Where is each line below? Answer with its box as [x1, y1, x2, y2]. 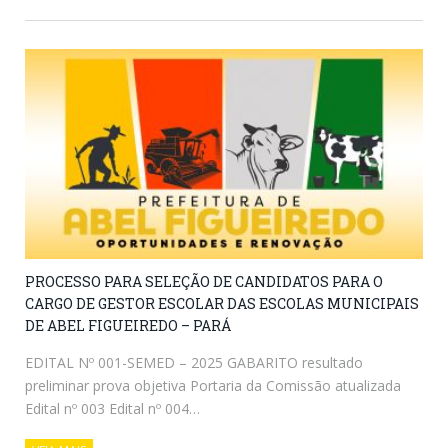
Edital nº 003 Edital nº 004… [25, 398, 200, 418]
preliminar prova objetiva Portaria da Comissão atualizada [25, 375, 401, 395]
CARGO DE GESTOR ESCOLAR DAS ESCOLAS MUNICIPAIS [25, 293, 419, 313]
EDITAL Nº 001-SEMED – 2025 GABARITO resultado [25, 352, 363, 372]
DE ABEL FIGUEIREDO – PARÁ [25, 315, 231, 335]
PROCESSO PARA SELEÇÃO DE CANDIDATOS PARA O [25, 271, 383, 291]
